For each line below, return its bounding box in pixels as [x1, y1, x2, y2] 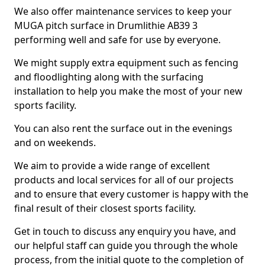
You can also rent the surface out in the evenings [14, 122, 232, 135]
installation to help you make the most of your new [14, 85, 243, 98]
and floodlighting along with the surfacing [14, 70, 203, 83]
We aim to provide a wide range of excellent [14, 159, 210, 172]
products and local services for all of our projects [14, 173, 234, 186]
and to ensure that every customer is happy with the [14, 188, 248, 201]
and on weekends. [14, 136, 96, 149]
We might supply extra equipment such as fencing [14, 56, 238, 69]
